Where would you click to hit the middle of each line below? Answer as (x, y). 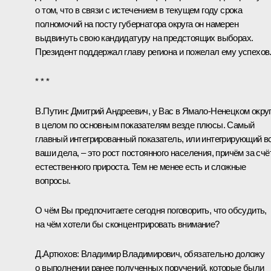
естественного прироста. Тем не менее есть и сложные (141, 166)
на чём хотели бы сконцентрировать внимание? (127, 224)
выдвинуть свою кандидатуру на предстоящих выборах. (144, 38)
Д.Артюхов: (57, 253)
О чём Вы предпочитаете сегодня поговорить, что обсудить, (151, 210)
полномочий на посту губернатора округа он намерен (137, 24)
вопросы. (53, 180)
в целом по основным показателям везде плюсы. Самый (145, 125)
